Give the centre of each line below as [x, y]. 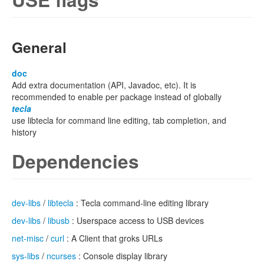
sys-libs [26, 256]
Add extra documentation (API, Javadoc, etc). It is [104, 85]
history [24, 132]
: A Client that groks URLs [113, 238]
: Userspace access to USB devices [137, 220]
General [39, 47]
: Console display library [122, 256]
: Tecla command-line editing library [141, 203]
